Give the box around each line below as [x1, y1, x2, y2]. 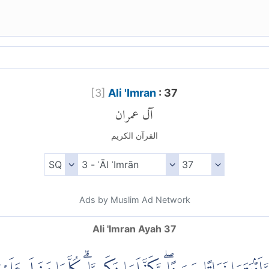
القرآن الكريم [110, 130, 158, 141]
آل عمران [115, 96, 154, 127]
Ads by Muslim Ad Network [79, 195, 190, 205]
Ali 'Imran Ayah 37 [92, 223, 177, 235]
